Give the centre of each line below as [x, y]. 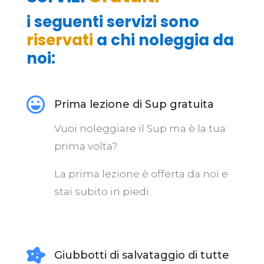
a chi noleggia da [163, 40]
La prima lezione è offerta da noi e [141, 174]
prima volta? [85, 146]
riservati [60, 40]
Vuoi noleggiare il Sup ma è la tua [140, 129]
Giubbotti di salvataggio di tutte [141, 255]
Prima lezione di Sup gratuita [134, 105]
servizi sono [153, 22]
